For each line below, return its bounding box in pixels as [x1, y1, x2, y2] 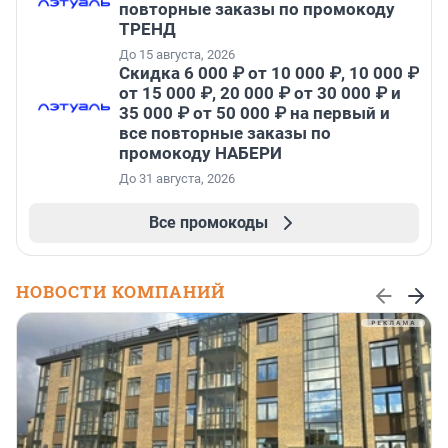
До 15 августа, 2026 [119, 47, 235, 63]
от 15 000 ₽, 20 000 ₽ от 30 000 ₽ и [119, 83, 401, 104]
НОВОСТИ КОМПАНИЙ [16, 280, 225, 304]
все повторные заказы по [119, 123, 331, 144]
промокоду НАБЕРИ [119, 143, 282, 164]
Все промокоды [148, 213, 268, 233]
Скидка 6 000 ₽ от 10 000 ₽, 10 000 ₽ [119, 63, 419, 84]
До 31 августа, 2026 [119, 171, 235, 187]
